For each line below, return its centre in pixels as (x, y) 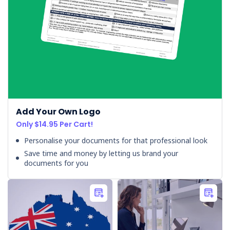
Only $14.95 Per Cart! (54, 124)
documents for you (56, 163)
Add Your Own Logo (58, 112)
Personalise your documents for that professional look (116, 141)
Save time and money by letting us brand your (101, 154)
